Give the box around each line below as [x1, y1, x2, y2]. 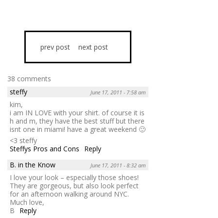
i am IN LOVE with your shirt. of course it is [10, 108, 145, 118]
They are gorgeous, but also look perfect [10, 181, 139, 191]
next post [78, 42, 108, 52]
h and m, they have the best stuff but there [10, 116, 145, 126]
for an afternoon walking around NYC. [10, 189, 129, 199]
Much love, [10, 198, 44, 207]
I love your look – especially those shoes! [10, 173, 139, 182]
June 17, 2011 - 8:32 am [91, 162, 146, 169]
